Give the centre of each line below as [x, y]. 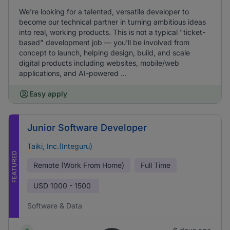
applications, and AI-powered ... [73, 73]
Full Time [156, 165]
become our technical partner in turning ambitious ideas [112, 22]
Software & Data [55, 206]
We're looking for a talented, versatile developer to [104, 12]
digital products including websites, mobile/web [99, 63]
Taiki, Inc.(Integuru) [60, 146]
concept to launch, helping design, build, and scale [104, 53]
